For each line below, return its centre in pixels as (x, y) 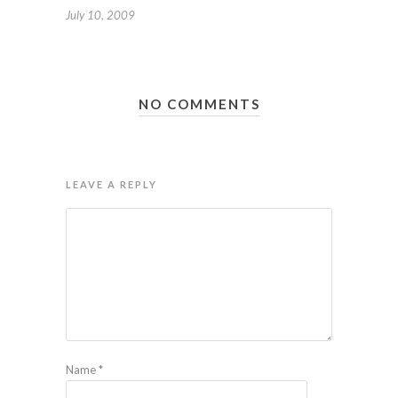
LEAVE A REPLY (111, 184)
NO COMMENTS (199, 103)
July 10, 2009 (100, 15)
